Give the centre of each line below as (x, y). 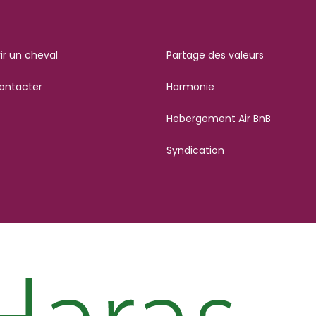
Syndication (195, 150)
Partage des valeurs (215, 55)
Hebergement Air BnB (219, 118)
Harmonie (190, 86)
